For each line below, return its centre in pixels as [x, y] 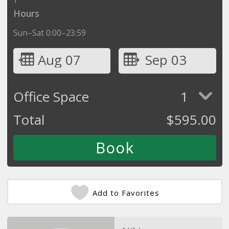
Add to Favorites [126, 192]
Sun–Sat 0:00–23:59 [49, 32]
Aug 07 [59, 60]
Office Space [51, 96]
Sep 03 [166, 60]
